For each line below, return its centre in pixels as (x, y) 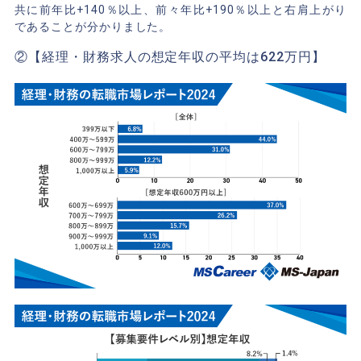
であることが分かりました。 (93, 27)
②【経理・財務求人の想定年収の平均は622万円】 (170, 57)
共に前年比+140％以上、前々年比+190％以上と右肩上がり (180, 10)
